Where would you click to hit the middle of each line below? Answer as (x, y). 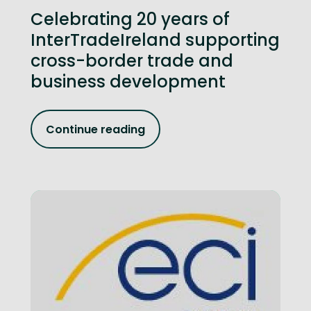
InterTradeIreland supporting (155, 40)
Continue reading (95, 129)
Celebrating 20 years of (130, 19)
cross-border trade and (132, 61)
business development (128, 82)
